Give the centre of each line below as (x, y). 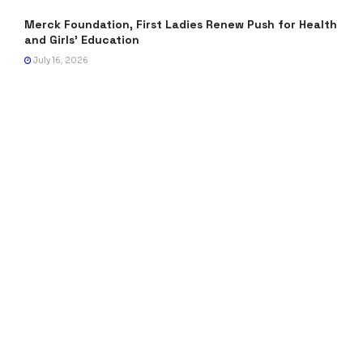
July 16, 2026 (60, 60)
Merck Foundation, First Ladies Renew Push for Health (181, 24)
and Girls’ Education (82, 39)
